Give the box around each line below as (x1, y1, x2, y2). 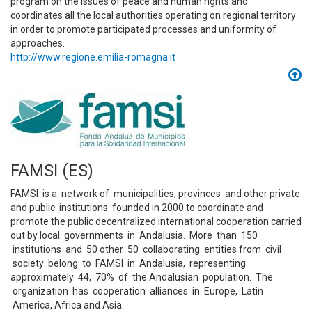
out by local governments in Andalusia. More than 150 (10, 230, 258, 241)
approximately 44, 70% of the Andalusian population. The (10, 272, 273, 283)
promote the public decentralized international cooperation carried (10, 216, 302, 227)
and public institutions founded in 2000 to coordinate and (10, 202, 263, 213)
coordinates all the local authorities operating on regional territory (10, 10, 296, 21)
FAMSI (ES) (10, 161, 93, 180)
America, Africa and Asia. (10, 299, 124, 311)
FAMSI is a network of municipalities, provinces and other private (10, 188, 300, 199)
